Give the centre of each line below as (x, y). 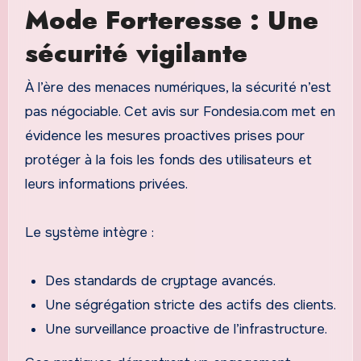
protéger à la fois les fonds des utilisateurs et (168, 160)
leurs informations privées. (106, 184)
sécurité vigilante (136, 54)
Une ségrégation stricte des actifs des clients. (191, 305)
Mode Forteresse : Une (171, 21)
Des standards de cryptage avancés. (161, 280)
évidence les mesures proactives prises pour (164, 135)
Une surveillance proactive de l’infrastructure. (187, 329)
